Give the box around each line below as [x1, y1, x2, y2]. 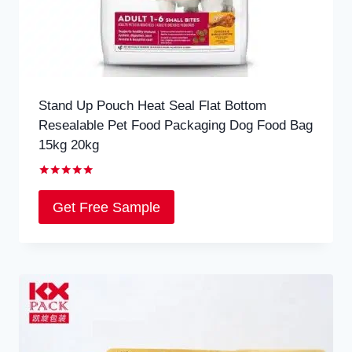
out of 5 [38, 202, 79, 214]
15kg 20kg [38, 137, 99, 153]
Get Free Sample [52, 199, 160, 215]
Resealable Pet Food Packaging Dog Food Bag [38, 118, 313, 134]
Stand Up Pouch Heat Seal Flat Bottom [38, 98, 266, 114]
